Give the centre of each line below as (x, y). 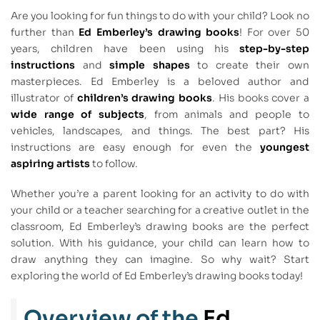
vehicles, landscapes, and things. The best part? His (160, 130)
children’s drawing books (144, 97)
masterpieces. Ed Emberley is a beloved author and (160, 81)
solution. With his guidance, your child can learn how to (160, 243)
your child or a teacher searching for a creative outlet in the (160, 210)
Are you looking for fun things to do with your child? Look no (160, 15)
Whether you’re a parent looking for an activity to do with (160, 194)
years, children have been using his (125, 48)
